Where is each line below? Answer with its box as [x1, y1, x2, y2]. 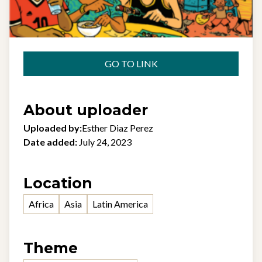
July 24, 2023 [79, 136, 132, 147]
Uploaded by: [23, 122, 82, 133]
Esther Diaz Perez [82, 122, 153, 133]
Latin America [92, 198, 148, 209]
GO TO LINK [104, 58, 158, 69]
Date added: [23, 136, 77, 147]
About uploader [23, 101, 148, 119]
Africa [29, 198, 54, 209]
